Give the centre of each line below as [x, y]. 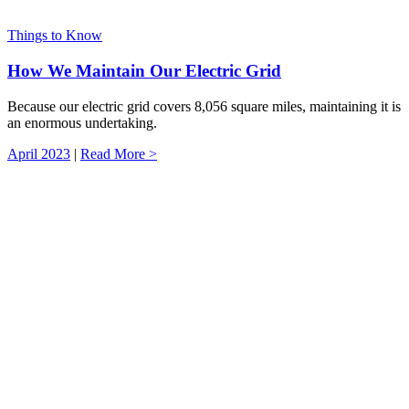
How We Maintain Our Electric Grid [144, 70]
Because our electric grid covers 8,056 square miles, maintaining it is [204, 106]
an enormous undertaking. [82, 122]
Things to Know [55, 36]
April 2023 [39, 153]
